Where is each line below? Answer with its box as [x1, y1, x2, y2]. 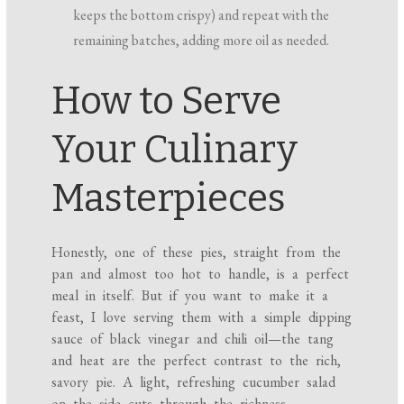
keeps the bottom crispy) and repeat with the [73, 5, 330, 25]
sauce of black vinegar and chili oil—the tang [51, 329, 335, 349]
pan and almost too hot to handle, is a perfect [51, 264, 350, 284]
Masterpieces [51, 176, 287, 222]
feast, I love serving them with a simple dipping [51, 308, 353, 327]
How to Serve [51, 78, 282, 124]
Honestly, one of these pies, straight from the [51, 243, 342, 262]
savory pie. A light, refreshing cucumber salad [51, 372, 336, 392]
